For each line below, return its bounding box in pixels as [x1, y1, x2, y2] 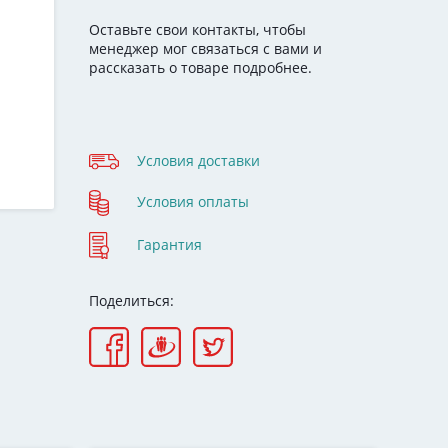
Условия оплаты [137, 192, 249, 212]
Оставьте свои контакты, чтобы [89, 20, 306, 40]
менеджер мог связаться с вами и [89, 39, 322, 59]
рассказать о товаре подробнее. [89, 58, 312, 78]
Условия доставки [137, 150, 260, 170]
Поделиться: [89, 290, 174, 310]
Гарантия [137, 235, 202, 255]
